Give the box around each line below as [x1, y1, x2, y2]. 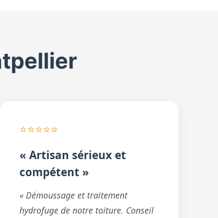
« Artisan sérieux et [19, 147, 126, 163]
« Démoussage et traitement [19, 189, 127, 201]
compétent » [19, 164, 89, 180]
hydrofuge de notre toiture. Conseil [19, 204, 154, 216]
